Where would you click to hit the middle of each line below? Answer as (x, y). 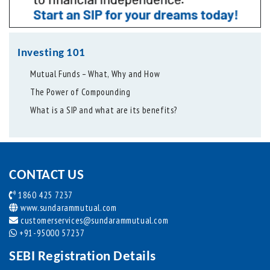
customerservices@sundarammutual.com (93, 221)
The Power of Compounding (80, 92)
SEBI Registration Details (83, 257)
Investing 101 (52, 54)
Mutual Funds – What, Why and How (95, 74)
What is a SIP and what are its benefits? (104, 110)
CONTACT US (46, 176)
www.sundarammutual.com (67, 208)
